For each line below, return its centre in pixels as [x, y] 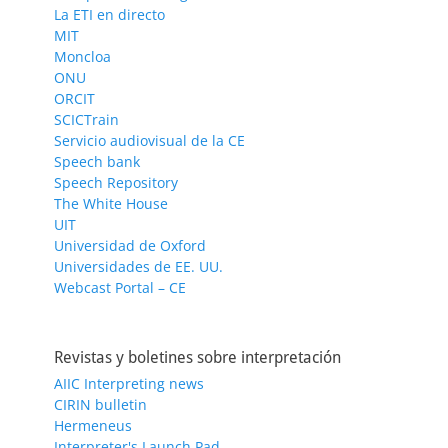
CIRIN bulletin [100, 404]
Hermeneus [93, 425]
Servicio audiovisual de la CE [149, 140]
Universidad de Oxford [130, 245]
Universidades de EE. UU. [138, 266]
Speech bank [97, 161]
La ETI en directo [109, 14]
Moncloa [82, 56]
